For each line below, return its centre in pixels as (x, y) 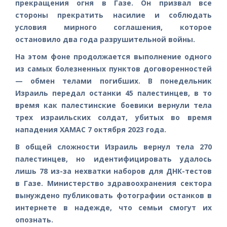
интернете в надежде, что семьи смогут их (113, 207)
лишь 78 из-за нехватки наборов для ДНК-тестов (113, 171)
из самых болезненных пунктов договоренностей (113, 68)
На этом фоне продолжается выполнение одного (113, 56)
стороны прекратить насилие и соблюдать (113, 15)
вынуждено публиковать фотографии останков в (113, 195)
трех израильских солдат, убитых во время (113, 117)
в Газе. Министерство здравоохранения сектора (113, 183)
